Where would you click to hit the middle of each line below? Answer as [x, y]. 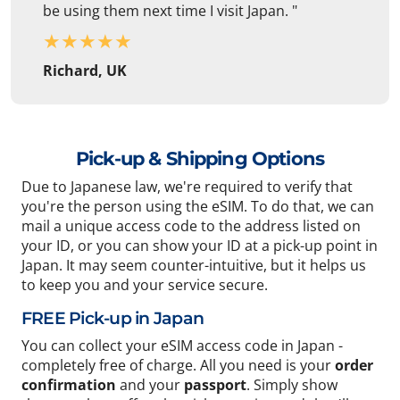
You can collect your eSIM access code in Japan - [182, 346]
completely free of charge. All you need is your [178, 366]
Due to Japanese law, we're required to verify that [187, 187]
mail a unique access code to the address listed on [191, 226]
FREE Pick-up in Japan [113, 319]
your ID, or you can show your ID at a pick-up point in [200, 246]
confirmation [69, 385]
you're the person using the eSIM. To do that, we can [198, 207]
